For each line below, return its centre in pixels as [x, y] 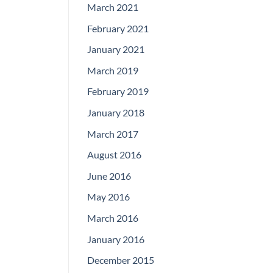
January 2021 [116, 49]
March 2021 [113, 7]
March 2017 [113, 133]
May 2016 [108, 197]
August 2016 [114, 155]
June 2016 [109, 175]
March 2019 [113, 70]
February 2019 [118, 91]
